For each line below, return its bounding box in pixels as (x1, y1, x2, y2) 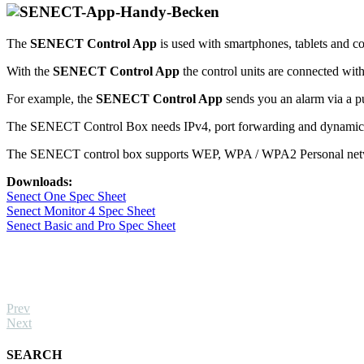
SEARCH (6, 348, 62, 362)
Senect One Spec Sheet (6, 189, 126, 204)
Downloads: (6, 175, 72, 189)
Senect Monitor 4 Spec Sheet (6, 204, 155, 219)
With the (6, 64, 53, 79)
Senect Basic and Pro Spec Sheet (6, 219, 175, 233)
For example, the (6, 92, 96, 106)
